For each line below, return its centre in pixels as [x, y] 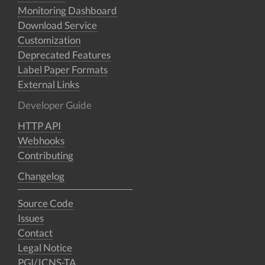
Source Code [46, 203]
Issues [31, 218]
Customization [49, 40]
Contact [35, 233]
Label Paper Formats [63, 70]
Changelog [41, 176]
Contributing [46, 155]
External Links [49, 84]
